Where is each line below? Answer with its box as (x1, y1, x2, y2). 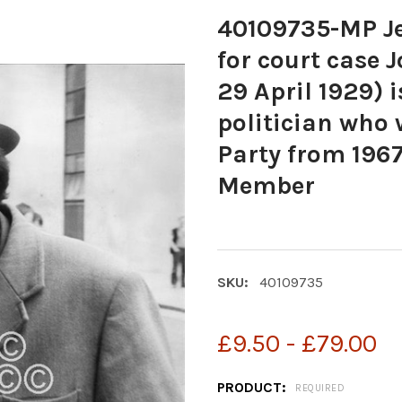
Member (217, 170, 315, 200)
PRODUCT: (217, 379, 290, 396)
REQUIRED (295, 382, 345, 395)
